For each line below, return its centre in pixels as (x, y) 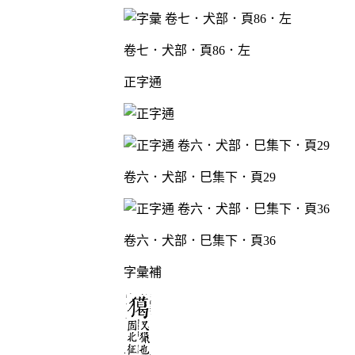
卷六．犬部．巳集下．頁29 (200, 177)
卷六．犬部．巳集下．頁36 (200, 240)
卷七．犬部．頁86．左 (187, 50)
